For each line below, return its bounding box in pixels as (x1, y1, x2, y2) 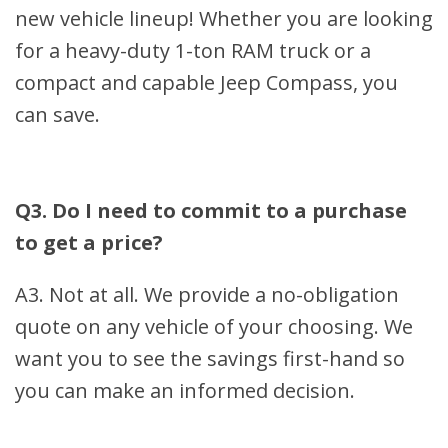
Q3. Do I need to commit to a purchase (15, 197, 407, 225)
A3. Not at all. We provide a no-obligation (15, 281, 399, 309)
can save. (15, 101, 100, 129)
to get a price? (15, 229, 163, 257)
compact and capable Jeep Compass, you (15, 69, 398, 97)
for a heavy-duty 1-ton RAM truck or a (15, 37, 371, 65)
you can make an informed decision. (15, 377, 355, 405)
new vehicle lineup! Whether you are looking (15, 5, 433, 33)
